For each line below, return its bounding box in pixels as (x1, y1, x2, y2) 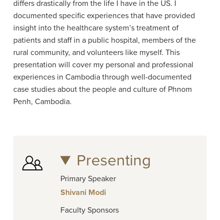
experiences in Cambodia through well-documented (13, 72, 192, 82)
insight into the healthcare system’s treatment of (13, 23, 179, 33)
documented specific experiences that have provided (13, 11, 195, 21)
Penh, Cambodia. (13, 97, 72, 107)
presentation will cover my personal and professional (13, 60, 193, 70)
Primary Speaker (60, 174, 116, 184)
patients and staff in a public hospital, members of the (13, 35, 196, 46)
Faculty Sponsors (60, 205, 119, 216)
